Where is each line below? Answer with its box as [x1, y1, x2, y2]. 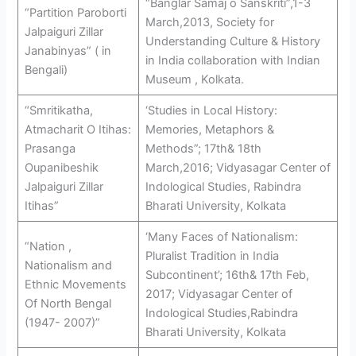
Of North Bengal [24, 296, 111, 311]
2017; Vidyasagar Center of [145, 287, 292, 302]
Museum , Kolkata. [145, 72, 244, 87]
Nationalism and [24, 258, 112, 273]
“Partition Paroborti [24, 6, 126, 21]
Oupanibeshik [24, 161, 99, 176]
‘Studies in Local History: [145, 103, 277, 118]
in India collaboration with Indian [145, 53, 320, 68]
